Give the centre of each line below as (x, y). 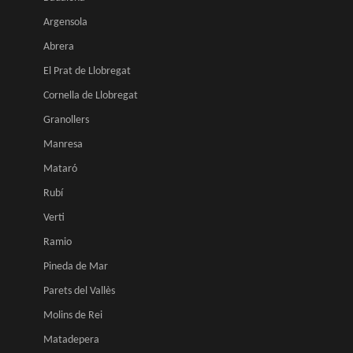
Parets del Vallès (79, 292)
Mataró (60, 169)
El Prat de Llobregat (87, 72)
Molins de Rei (73, 316)
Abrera (59, 47)
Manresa (63, 145)
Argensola (65, 23)
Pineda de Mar (76, 267)
